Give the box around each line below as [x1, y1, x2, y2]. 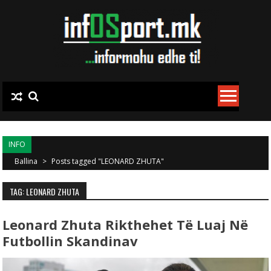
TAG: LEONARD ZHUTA [10, 185, 80, 198]
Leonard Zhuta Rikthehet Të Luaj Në [2, 215, 249, 233]
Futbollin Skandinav [2, 232, 139, 250]
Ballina [15, 156, 40, 166]
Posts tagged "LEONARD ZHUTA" [51, 156, 165, 166]
